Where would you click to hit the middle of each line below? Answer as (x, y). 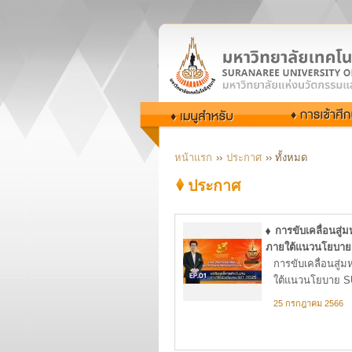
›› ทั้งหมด (286, 158)
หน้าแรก (193, 158)
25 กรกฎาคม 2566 (308, 303)
